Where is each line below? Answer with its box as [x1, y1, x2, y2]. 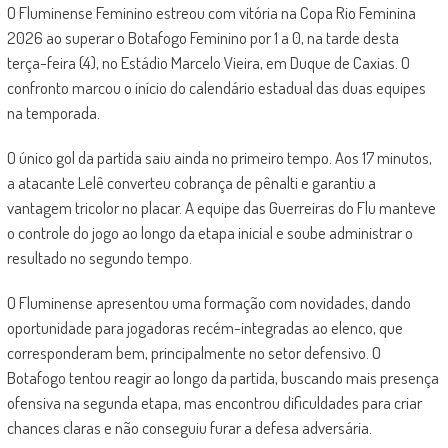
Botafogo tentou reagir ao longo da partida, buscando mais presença [6, 367, 439, 388]
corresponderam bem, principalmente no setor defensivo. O [6, 342, 381, 363]
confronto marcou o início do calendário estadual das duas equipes [6, 77, 426, 98]
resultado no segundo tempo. [6, 247, 192, 268]
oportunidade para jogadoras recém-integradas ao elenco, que [6, 317, 403, 338]
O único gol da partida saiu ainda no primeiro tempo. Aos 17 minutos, [6, 147, 432, 168]
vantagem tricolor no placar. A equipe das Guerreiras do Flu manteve [6, 197, 436, 218]
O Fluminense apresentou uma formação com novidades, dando [6, 292, 411, 313]
